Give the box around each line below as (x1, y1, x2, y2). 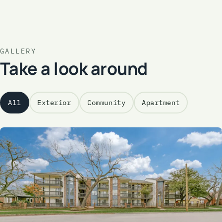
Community (87, 98, 126, 108)
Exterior (37, 98, 71, 108)
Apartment (142, 98, 180, 108)
